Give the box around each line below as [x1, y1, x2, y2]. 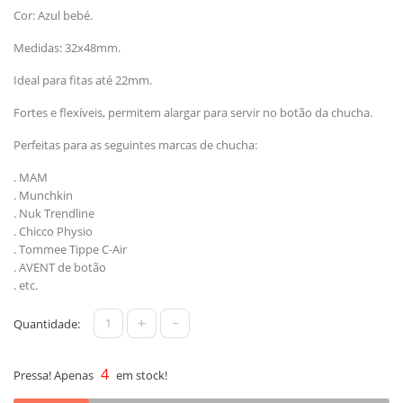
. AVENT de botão [13, 258, 106, 275]
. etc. [13, 276, 38, 293]
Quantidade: [13, 315, 80, 332]
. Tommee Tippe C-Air [13, 240, 127, 257]
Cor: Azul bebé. [13, 6, 93, 23]
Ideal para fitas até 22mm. [13, 71, 152, 88]
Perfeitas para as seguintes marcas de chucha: [13, 136, 257, 153]
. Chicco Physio [13, 222, 93, 239]
